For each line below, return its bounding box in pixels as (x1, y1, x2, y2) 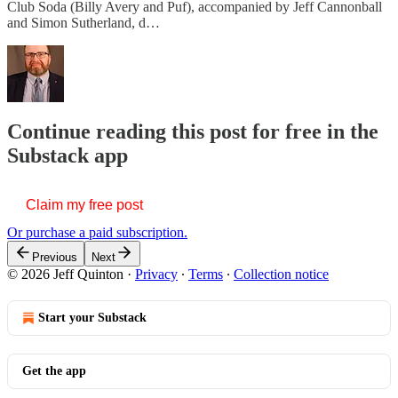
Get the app (22, 363, 86, 378)
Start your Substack (38, 310, 147, 324)
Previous (32, 250, 77, 264)
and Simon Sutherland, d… (7, 14, 160, 30)
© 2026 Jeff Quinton (7, 266, 123, 282)
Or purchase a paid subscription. (7, 224, 187, 240)
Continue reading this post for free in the (7, 119, 378, 143)
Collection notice (234, 266, 329, 282)
